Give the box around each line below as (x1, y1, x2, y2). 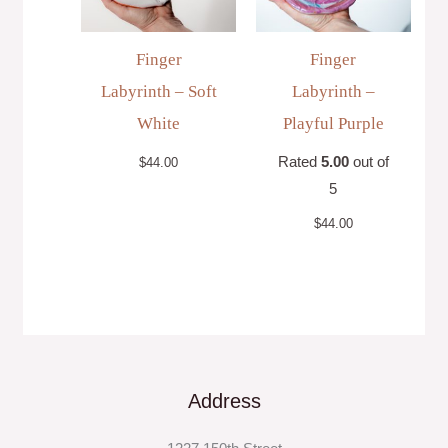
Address (187, 389, 261, 412)
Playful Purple (282, 114, 384, 134)
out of (348, 153, 389, 170)
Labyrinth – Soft (100, 82, 217, 102)
